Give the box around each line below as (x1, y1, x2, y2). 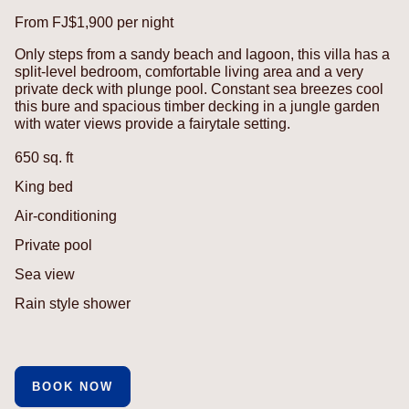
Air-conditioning (15, 208, 117, 225)
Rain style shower (15, 296, 131, 312)
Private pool (15, 237, 92, 254)
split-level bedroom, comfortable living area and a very (15, 64, 363, 80)
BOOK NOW (32, 380, 113, 394)
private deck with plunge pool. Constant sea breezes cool (15, 81, 383, 98)
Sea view (15, 267, 75, 283)
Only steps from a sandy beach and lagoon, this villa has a (15, 47, 390, 63)
